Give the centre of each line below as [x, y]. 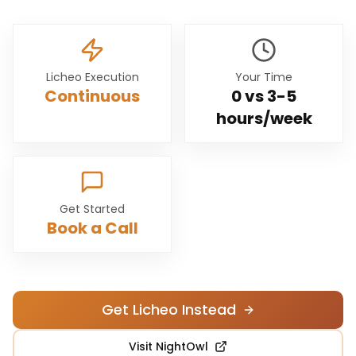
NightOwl [182, 346]
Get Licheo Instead [168, 310]
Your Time [264, 77]
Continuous [92, 96]
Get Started [92, 209]
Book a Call [92, 228]
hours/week [264, 118]
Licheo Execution [92, 77]
